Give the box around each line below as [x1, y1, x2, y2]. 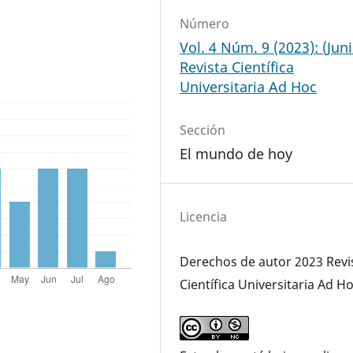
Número [180, 15, 230, 33]
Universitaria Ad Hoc [180, 77, 318, 97]
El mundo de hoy [180, 144, 293, 164]
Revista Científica [180, 58, 295, 77]
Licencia [180, 208, 228, 226]
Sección [180, 121, 226, 139]
